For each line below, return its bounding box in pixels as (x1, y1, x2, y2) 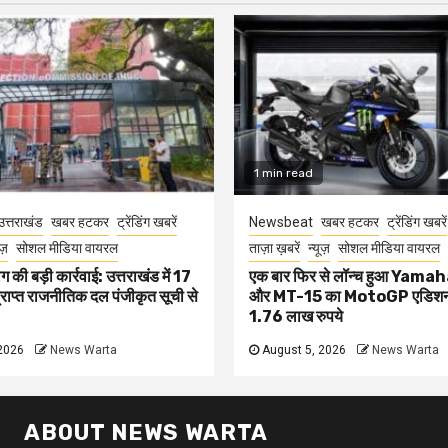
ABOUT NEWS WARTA (24, 418, 268, 446)
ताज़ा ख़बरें (249, 239, 300, 256)
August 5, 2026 (259, 342, 346, 357)
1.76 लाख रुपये (249, 306, 343, 326)
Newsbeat (249, 213, 313, 230)
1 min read (254, 165, 313, 180)
